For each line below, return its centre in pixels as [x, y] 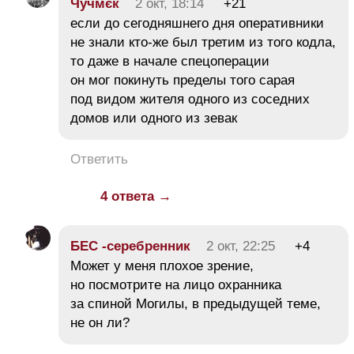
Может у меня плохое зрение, [162, 266]
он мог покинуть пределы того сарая [183, 81]
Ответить [99, 160]
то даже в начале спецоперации [170, 62]
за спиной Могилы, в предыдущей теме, [196, 304]
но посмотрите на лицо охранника [176, 285]
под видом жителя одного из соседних [190, 100]
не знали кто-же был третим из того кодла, [203, 43]
